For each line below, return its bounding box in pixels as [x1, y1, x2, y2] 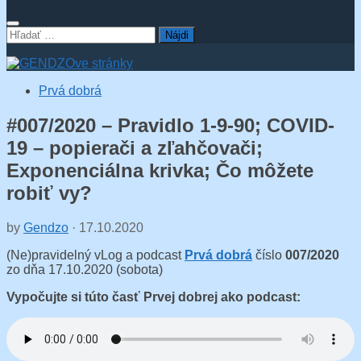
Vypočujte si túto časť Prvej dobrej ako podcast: [6, 289, 301, 304]
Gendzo [23, 220, 68, 234]
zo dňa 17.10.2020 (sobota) [6, 262, 163, 276]
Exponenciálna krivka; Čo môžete [6, 159, 313, 181]
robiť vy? [6, 181, 92, 204]
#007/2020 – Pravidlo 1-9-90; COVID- [6, 114, 334, 136]
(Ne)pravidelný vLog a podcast [6, 247, 185, 262]
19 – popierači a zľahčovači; [6, 136, 263, 159]
